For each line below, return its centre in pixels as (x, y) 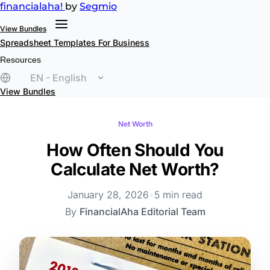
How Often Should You (135, 150)
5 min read (178, 195)
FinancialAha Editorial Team (142, 212)
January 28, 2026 (108, 195)
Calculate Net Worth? (135, 169)
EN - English (58, 78)
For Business (124, 42)
